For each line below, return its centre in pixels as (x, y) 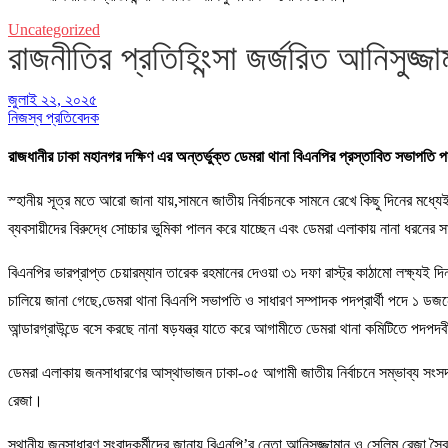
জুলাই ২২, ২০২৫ (52, 99)
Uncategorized (54, 29)
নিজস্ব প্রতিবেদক (53, 117)
